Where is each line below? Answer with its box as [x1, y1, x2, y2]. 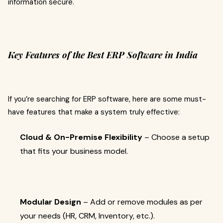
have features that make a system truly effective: [8, 107, 180, 117]
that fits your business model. [20, 146, 128, 156]
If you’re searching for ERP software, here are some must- [8, 94, 206, 104]
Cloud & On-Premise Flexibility [20, 132, 142, 142]
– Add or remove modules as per [81, 197, 203, 207]
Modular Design [20, 197, 81, 207]
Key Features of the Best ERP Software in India [8, 49, 198, 61]
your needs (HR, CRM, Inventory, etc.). [20, 211, 155, 221]
